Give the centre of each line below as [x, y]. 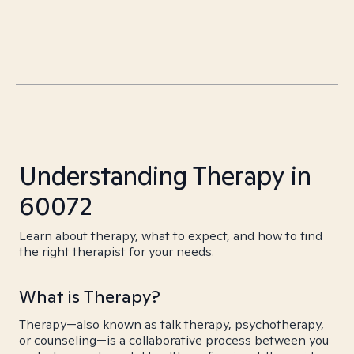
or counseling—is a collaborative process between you [174, 340]
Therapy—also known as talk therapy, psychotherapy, [171, 324]
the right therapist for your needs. [117, 252]
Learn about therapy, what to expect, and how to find [171, 236]
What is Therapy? [90, 296]
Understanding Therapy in [165, 175]
